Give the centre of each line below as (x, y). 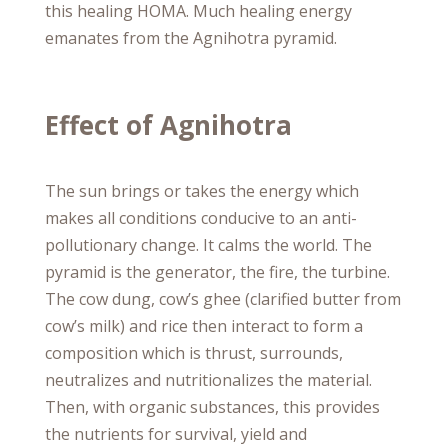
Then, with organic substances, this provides (212, 406)
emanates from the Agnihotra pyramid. (190, 37)
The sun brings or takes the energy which (201, 190)
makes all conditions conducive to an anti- (200, 217)
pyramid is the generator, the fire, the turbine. (217, 271)
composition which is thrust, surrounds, (193, 352)
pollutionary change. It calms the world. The (208, 244)
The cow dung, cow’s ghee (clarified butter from (222, 298)
